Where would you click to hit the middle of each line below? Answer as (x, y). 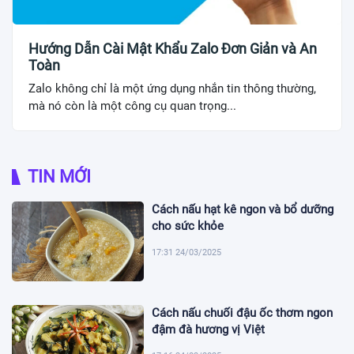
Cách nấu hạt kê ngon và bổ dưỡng (243, 210)
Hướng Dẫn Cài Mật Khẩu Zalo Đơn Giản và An (173, 49)
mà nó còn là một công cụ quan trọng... (132, 106)
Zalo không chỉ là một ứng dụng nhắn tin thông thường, (172, 89)
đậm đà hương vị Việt (209, 329)
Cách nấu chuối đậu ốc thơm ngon (243, 313)
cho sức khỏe (188, 226)
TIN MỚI (59, 177)
